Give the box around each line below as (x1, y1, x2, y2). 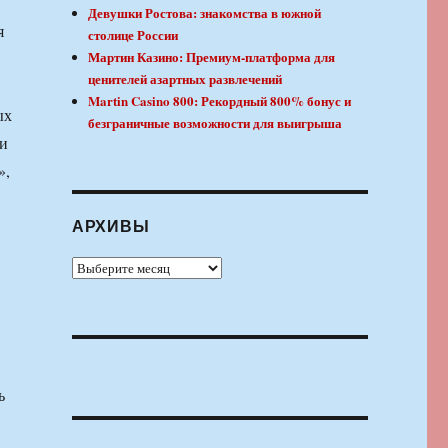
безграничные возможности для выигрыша (88, 113, 343, 133)
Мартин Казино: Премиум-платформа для (88, 47, 336, 67)
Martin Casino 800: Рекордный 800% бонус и (88, 91, 352, 111)
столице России (88, 25, 179, 45)
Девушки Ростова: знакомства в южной (88, 3, 322, 23)
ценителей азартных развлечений (88, 69, 283, 89)
